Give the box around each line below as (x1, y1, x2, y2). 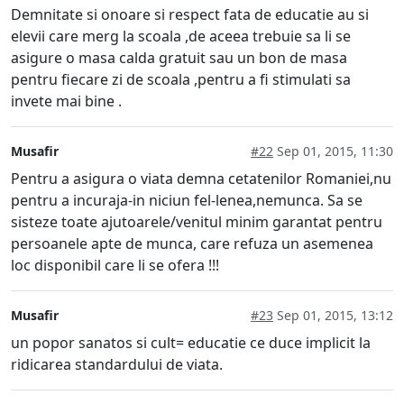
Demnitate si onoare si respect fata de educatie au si (11, 4, 369, 24)
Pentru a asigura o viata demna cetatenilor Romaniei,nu (11, 168, 391, 188)
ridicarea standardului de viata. (11, 353, 223, 374)
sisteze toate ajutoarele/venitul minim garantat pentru (11, 211, 382, 232)
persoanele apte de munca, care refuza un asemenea (11, 233, 373, 253)
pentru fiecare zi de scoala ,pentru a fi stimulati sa (11, 69, 351, 89)
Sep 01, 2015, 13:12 (273, 306, 393, 324)
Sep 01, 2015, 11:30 (273, 142, 393, 160)
